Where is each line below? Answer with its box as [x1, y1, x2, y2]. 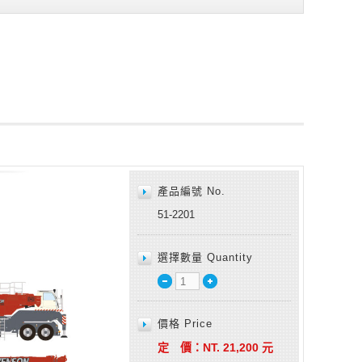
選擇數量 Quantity [158, 250, 253, 263]
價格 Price [158, 317, 213, 330]
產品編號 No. [158, 184, 225, 197]
